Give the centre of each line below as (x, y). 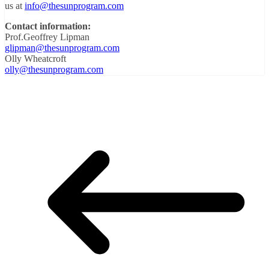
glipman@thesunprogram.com (62, 47)
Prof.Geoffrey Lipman (47, 37)
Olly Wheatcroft (35, 58)
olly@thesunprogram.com (54, 69)
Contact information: (48, 26)
